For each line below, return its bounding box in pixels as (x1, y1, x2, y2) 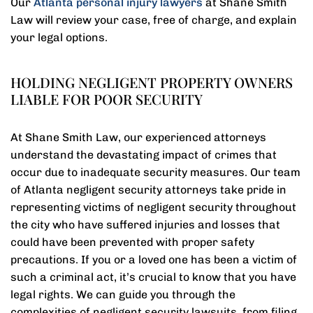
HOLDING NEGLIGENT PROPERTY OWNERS (10, 73, 293, 92)
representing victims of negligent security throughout (10, 201, 296, 214)
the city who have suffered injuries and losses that (10, 218, 280, 231)
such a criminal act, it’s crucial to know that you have (10, 270, 296, 284)
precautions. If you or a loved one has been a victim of (10, 253, 297, 266)
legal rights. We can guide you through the (10, 288, 235, 301)
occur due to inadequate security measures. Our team (10, 166, 300, 179)
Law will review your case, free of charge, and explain (10, 13, 297, 27)
